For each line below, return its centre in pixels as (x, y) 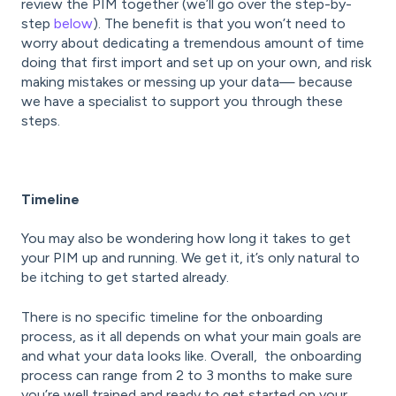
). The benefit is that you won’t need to (219, 24)
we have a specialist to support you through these (182, 102)
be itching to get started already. (125, 278)
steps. (41, 121)
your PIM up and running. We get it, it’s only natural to (190, 258)
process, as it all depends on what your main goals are (191, 336)
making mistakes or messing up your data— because (187, 82)
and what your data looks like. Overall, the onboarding (191, 355)
